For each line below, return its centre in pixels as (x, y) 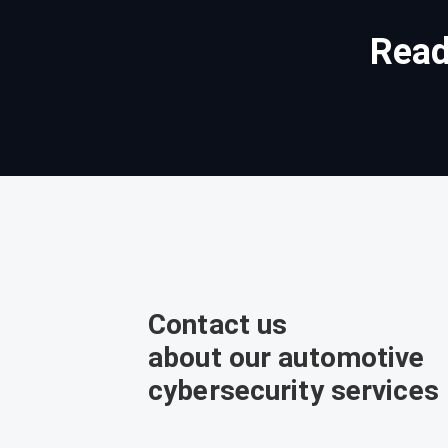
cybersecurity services (293, 391)
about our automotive (286, 358)
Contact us (218, 325)
